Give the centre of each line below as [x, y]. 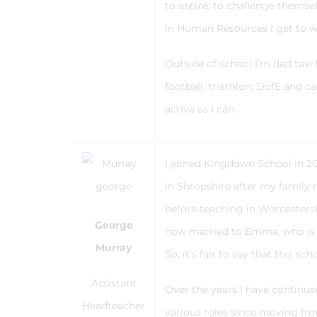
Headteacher [114, 306]
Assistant [114, 283]
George [114, 225]
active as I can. [201, 109]
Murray [114, 248]
